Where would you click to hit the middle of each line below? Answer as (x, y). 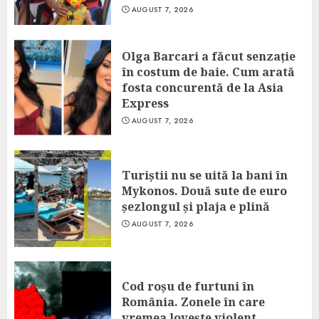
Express (145, 103)
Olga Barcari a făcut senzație (209, 56)
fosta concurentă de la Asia (203, 88)
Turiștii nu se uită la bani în (205, 175)
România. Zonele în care (193, 302)
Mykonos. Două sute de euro (204, 191)
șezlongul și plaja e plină (196, 206)
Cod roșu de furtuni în (188, 286)
